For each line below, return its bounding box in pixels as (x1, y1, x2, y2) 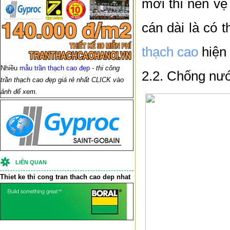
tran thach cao (55, 173, 101, 181)
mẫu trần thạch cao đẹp (20, 64, 90, 72)
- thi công (90, 64, 120, 72)
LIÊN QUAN (15, 159, 47, 166)
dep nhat (101, 173, 130, 181)
